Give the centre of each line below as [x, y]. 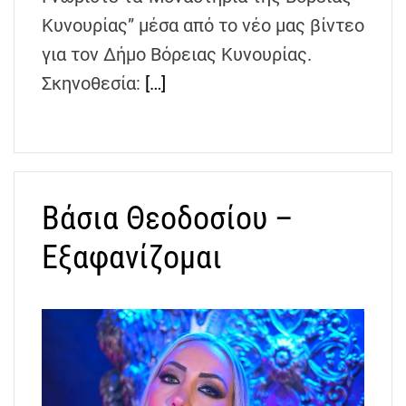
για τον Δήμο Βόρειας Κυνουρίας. [177, 54]
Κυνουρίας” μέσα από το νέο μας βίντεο [203, 25]
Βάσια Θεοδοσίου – [168, 218]
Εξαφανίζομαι [132, 257]
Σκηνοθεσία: [93, 83]
